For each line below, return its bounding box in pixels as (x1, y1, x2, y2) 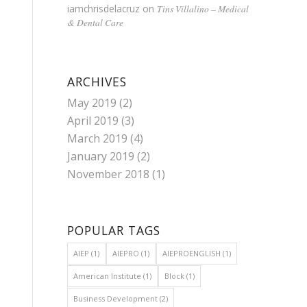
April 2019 (66, 112, 119, 128)
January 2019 (66, 148, 134, 164)
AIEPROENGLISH (162, 247, 221, 258)
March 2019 (66, 130, 127, 146)
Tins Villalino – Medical (156, 1, 249, 15)
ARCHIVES (66, 73, 127, 90)
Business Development (73, 293, 158, 304)
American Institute (73, 270, 141, 281)
